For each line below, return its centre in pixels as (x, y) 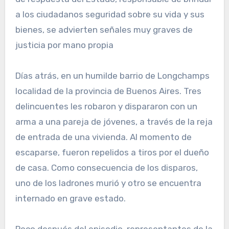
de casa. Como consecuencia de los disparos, (106, 168)
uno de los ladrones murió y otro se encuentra (108, 183)
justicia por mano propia (64, 45)
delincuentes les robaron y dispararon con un (106, 107)
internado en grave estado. (70, 199)
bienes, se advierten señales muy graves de (104, 30)
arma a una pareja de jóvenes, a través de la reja (114, 122)
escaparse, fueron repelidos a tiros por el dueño (112, 153)
